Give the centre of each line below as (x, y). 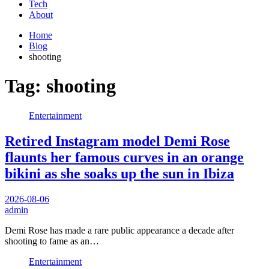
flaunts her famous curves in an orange (124, 157)
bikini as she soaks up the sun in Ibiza (119, 173)
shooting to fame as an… (52, 241)
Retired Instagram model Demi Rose (117, 141)
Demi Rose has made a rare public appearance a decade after (119, 230)
